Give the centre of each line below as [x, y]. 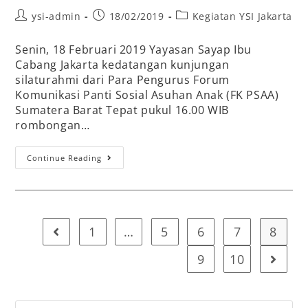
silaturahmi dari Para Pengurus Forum [123, 80]
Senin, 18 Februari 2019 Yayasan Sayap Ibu [134, 50]
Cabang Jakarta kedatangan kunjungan [122, 65]
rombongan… [53, 125]
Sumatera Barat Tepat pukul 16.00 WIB [122, 110]
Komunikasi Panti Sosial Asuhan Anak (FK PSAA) [147, 95]
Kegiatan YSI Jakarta [242, 16]
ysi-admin [56, 16]
